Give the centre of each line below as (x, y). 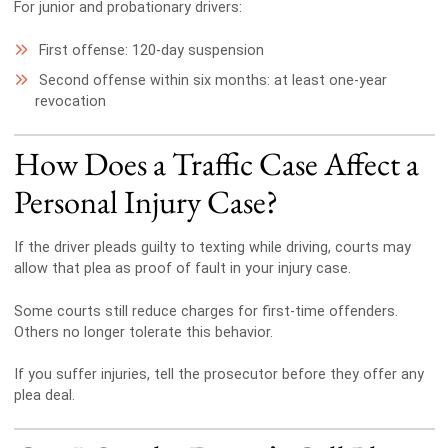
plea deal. (44, 396)
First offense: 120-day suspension (151, 50)
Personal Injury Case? (145, 201)
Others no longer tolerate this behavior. (143, 332)
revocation (71, 102)
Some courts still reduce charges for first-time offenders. (205, 311)
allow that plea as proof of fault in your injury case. (182, 269)
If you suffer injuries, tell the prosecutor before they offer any (218, 375)
